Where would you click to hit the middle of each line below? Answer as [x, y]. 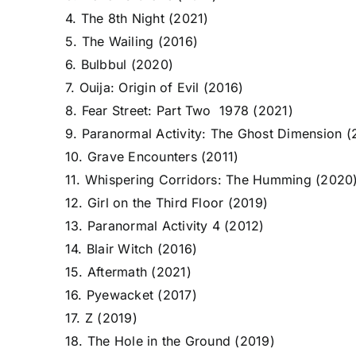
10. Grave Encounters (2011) [152, 157]
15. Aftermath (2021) [128, 272]
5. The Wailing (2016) [131, 41]
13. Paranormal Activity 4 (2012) [164, 226]
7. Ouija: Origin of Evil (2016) [154, 87]
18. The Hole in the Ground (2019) [170, 341]
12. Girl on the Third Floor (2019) [166, 203]
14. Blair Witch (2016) [131, 249]
